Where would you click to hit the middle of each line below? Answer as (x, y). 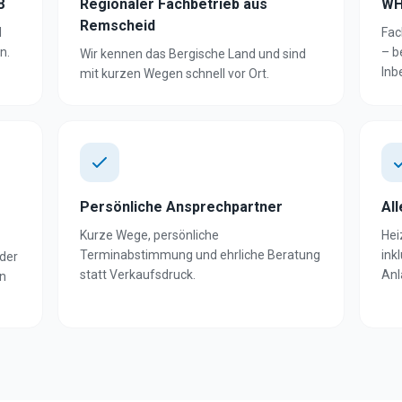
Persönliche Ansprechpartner (181, 207)
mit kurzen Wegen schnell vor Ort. (175, 74)
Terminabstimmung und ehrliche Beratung (200, 255)
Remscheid (118, 26)
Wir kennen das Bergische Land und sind (193, 54)
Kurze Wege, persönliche (149, 235)
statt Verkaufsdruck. (138, 275)
